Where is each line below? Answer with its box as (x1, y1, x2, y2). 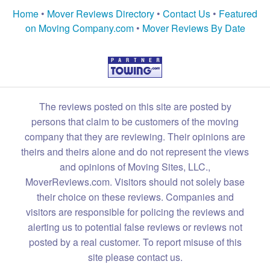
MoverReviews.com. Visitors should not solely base (25, 175, 245, 189)
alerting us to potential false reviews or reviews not (28, 220, 242, 234)
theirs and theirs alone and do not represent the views (21, 145, 249, 159)
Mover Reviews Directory (47, 7, 154, 21)
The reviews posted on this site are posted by (39, 99, 231, 114)
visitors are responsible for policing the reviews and (26, 205, 244, 219)
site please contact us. (87, 250, 183, 265)
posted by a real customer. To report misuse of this (28, 235, 242, 250)
